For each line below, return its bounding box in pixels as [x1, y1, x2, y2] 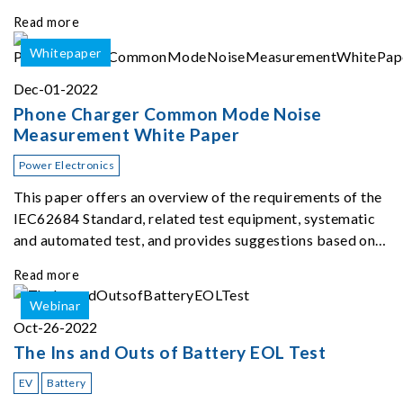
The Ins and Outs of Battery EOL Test [13, 341, 327, 363]
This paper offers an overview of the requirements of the [13, 187, 382, 205]
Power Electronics [19, 157, 115, 172]
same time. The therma [13, 21, 163, 39]
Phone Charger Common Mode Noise [13, 103, 322, 124]
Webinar [30, 297, 81, 313]
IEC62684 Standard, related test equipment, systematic [13, 209, 376, 227]
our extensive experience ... [13, 252, 189, 270]
